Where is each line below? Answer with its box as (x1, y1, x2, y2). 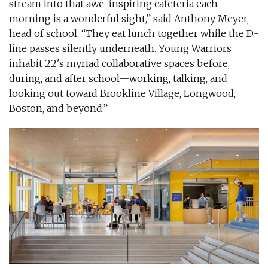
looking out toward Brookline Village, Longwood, (9, 87, 236, 100)
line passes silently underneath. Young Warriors (9, 42, 232, 55)
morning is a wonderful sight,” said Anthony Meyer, (9, 13, 249, 25)
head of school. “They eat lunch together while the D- (9, 28, 259, 40)
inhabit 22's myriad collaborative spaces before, (9, 57, 230, 70)
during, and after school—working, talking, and (9, 72, 227, 85)
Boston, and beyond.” (9, 102, 108, 115)
